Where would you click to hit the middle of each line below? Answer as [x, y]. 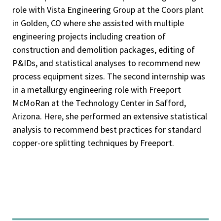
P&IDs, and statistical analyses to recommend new [106, 63]
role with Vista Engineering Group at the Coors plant [108, 9]
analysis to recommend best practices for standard [107, 129]
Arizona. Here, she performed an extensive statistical [110, 116]
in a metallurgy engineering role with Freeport [97, 89]
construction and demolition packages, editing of [104, 49]
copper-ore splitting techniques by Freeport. [93, 143]
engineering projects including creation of [89, 36]
